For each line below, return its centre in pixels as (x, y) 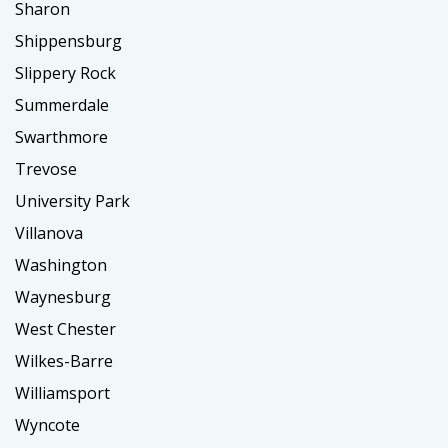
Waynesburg (63, 297)
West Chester (65, 329)
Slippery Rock (65, 73)
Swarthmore (61, 137)
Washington (61, 265)
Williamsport (62, 393)
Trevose (46, 169)
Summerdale (62, 105)
